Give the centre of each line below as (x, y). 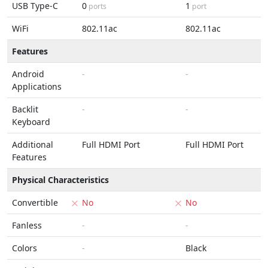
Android (28, 74)
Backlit (25, 109)
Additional (33, 144)
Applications (37, 86)
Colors (25, 248)
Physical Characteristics (60, 180)
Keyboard (31, 122)
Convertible (35, 202)
